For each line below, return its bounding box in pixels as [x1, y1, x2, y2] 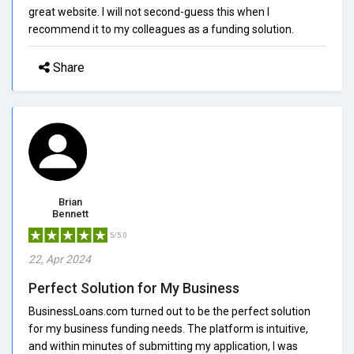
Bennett [51, 207, 88, 220]
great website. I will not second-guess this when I [28, 5, 269, 18]
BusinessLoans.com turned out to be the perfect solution [28, 304, 311, 318]
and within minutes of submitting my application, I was [28, 339, 298, 352]
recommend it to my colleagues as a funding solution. [28, 22, 294, 36]
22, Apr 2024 [28, 252, 91, 265]
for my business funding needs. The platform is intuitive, [28, 322, 308, 335]
